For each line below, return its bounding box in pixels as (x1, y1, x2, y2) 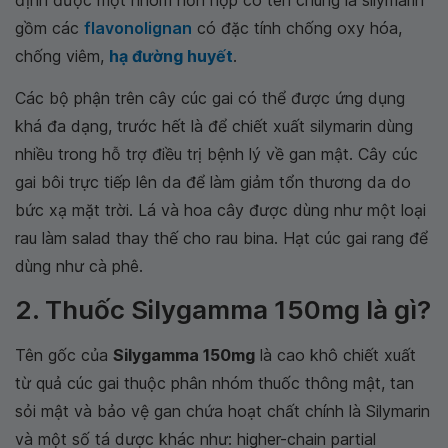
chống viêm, (15, 46, 109, 66)
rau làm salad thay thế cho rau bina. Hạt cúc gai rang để (15, 228, 428, 248)
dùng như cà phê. (15, 256, 143, 276)
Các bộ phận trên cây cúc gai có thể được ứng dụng (15, 88, 405, 108)
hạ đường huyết (109, 46, 233, 66)
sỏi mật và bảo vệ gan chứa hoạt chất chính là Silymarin (15, 401, 430, 421)
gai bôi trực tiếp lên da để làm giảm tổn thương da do (15, 172, 411, 192)
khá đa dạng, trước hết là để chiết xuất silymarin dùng (15, 116, 413, 136)
